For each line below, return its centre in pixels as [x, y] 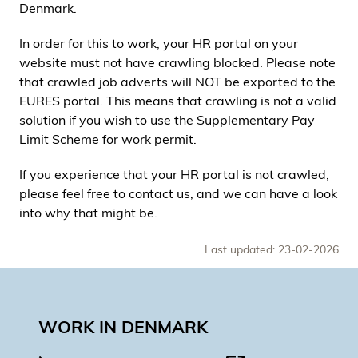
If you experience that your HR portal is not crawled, [174, 174]
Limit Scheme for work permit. [109, 139]
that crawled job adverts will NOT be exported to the [177, 82]
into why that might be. [88, 213]
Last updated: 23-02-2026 [272, 249]
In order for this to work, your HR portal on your [159, 43]
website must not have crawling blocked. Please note [177, 62]
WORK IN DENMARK [123, 327]
